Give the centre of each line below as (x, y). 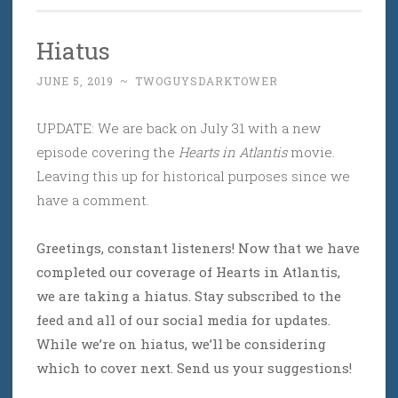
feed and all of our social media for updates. (183, 320)
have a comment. (93, 200)
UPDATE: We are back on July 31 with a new (179, 128)
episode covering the (107, 152)
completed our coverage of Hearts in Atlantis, (188, 272)
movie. (313, 152)
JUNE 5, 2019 (75, 81)
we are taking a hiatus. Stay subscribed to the (189, 296)
